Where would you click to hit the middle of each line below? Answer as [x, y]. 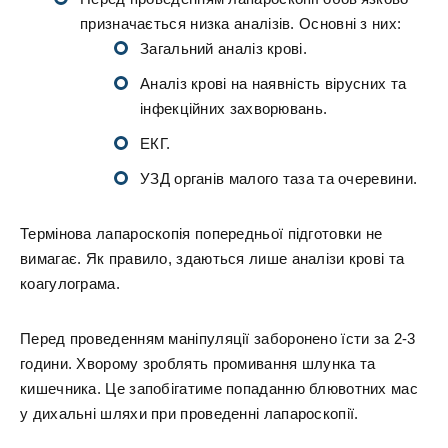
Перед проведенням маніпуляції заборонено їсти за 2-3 [218, 338]
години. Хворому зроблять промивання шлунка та [198, 363]
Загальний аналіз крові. [223, 48]
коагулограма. [70, 283]
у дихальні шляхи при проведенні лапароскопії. [189, 413]
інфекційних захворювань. [234, 108]
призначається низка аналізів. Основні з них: [241, 23]
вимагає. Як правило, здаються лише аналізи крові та [212, 258]
